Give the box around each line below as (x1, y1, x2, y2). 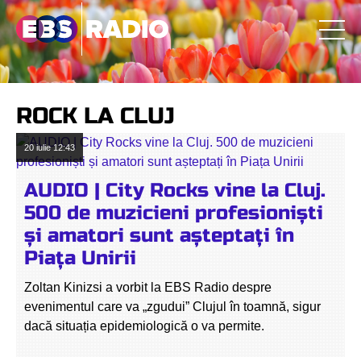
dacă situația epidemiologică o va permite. (24, 319, 264, 333)
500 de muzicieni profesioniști (24, 201, 323, 225)
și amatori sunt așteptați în (24, 224, 294, 247)
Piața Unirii (24, 247, 136, 270)
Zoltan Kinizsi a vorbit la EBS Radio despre (24, 280, 272, 294)
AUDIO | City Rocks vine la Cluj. (24, 179, 326, 202)
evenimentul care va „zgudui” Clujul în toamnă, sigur (24, 300, 321, 313)
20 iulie (24, 143, 51, 152)
